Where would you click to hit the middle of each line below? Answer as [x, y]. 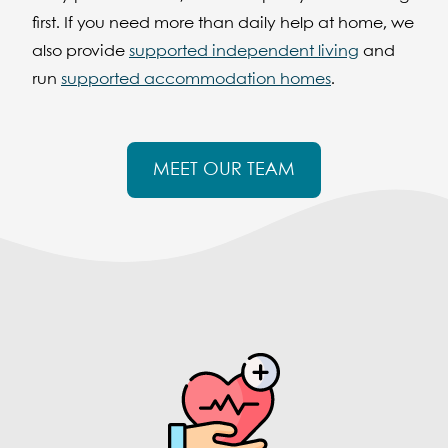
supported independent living [244, 51]
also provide [80, 51]
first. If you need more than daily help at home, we [223, 23]
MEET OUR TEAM [224, 170]
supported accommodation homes [196, 79]
